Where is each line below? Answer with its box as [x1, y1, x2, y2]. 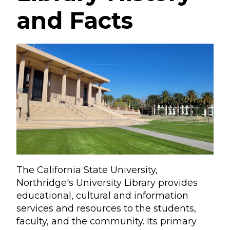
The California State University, [16, 164, 158, 176]
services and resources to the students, [16, 203, 196, 214]
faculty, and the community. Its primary [16, 216, 197, 227]
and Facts [16, 6, 133, 34]
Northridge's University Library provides [16, 177, 198, 188]
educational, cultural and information [16, 190, 188, 201]
